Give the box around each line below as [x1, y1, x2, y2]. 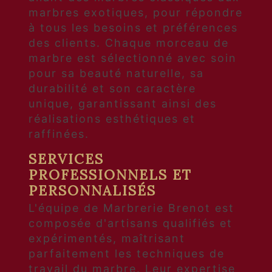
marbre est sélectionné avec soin [29, 51, 237, 64]
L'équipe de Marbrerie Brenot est [29, 202, 234, 215]
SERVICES [29, 149, 104, 168]
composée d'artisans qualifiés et [29, 217, 233, 230]
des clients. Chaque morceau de [29, 36, 229, 49]
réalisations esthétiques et [29, 112, 195, 125]
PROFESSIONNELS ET [29, 165, 192, 183]
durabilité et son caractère [29, 81, 196, 95]
